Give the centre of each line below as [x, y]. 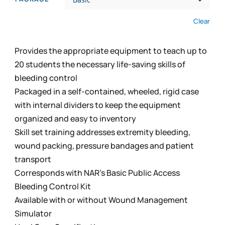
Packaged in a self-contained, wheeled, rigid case [107, 91]
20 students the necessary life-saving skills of [100, 64]
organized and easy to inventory [76, 118]
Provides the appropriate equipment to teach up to [111, 50]
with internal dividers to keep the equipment [98, 105]
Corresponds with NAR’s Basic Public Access [97, 173]
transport [33, 159]
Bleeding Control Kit [53, 186]
